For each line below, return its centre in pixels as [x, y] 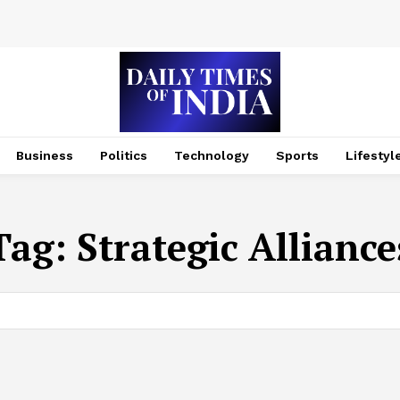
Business [44, 155]
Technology [211, 155]
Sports [297, 155]
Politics [123, 155]
